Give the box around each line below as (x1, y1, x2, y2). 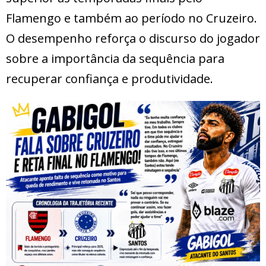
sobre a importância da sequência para (6, 50, 224, 67)
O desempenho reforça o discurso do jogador (6, 30, 260, 47)
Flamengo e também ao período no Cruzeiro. (6, 10, 257, 27)
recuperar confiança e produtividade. (6, 71, 213, 87)
